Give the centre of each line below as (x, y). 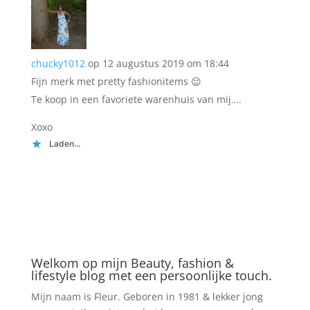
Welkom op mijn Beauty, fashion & (132, 263)
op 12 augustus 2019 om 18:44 (158, 63)
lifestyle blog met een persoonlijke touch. (151, 275)
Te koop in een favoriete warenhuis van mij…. (136, 99)
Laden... (64, 144)
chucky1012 (58, 63)
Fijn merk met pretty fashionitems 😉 (116, 81)
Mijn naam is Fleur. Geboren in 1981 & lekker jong (147, 297)
